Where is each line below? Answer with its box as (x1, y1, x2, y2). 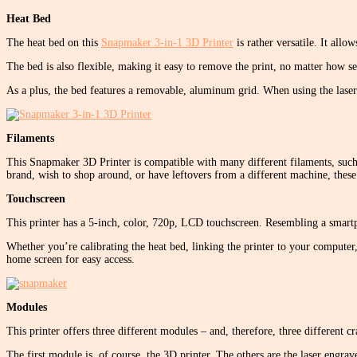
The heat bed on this (6, 37, 101, 49)
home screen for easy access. (6, 253, 135, 266)
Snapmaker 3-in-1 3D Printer (101, 37, 233, 49)
